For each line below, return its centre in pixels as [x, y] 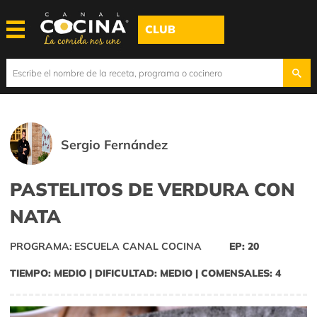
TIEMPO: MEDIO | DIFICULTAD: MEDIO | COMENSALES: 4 [145, 273]
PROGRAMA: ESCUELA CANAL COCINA [106, 247]
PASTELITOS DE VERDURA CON [152, 189]
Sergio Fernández [115, 145]
